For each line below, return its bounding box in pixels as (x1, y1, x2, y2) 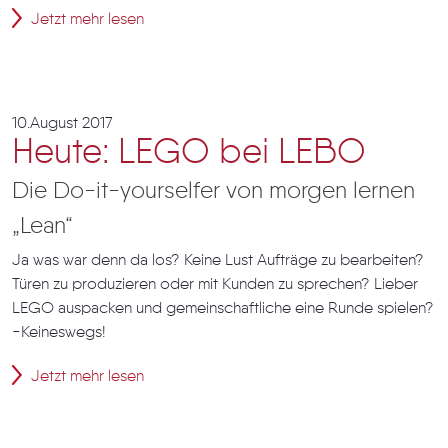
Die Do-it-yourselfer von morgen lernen (12, 180, 415, 203)
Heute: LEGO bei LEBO (12, 136, 366, 171)
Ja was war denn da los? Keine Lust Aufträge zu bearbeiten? (12, 253, 424, 269)
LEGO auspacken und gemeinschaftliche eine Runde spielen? (12, 301, 434, 317)
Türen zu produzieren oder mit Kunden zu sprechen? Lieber (12, 277, 418, 293)
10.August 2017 (12, 116, 113, 132)
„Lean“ (12, 215, 73, 238)
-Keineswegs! (12, 325, 106, 341)
